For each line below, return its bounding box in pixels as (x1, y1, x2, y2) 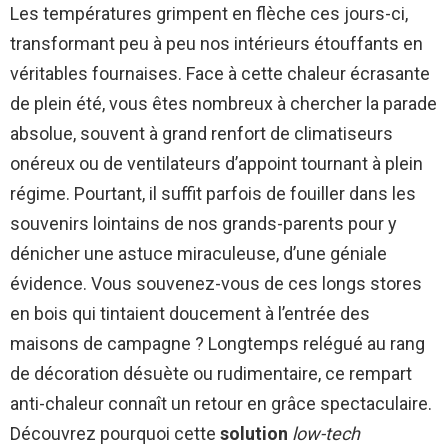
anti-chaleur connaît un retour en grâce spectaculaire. (10, 392, 432, 414)
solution (220, 422, 292, 444)
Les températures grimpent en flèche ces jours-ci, (10, 2, 408, 24)
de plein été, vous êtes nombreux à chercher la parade (10, 92, 437, 114)
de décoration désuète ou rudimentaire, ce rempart (10, 362, 412, 384)
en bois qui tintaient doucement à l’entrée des (10, 302, 370, 324)
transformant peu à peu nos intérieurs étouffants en (10, 32, 423, 54)
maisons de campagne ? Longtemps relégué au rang (10, 332, 425, 354)
